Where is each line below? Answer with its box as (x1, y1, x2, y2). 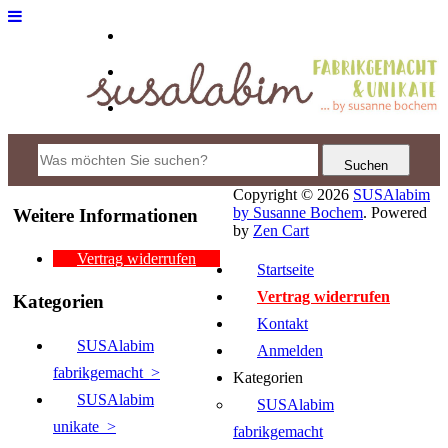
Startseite (257, 260, 314, 278)
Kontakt (257, 314, 308, 332)
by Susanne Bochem (233, 203, 363, 221)
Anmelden (257, 341, 323, 359)
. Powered (363, 203, 427, 221)
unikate (53, 417, 99, 435)
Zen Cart (253, 221, 309, 239)
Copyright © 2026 (233, 185, 353, 203)
